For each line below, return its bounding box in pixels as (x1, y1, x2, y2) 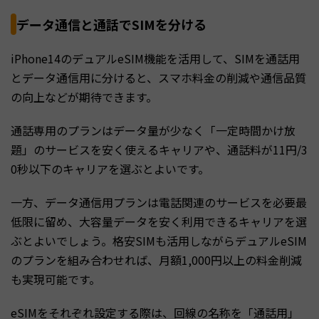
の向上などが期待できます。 (11, 88, 157, 105)
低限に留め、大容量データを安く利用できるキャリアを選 (11, 212, 307, 230)
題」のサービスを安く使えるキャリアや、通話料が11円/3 (11, 140, 308, 158)
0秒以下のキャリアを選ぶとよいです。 (11, 159, 209, 177)
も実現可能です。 (11, 270, 100, 288)
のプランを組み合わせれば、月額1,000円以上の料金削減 (11, 251, 302, 268)
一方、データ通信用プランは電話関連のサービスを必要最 (11, 193, 307, 211)
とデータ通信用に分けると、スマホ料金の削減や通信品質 (11, 68, 306, 86)
